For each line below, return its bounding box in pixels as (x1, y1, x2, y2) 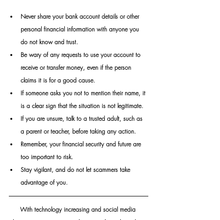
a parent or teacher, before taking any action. (21, 127, 138, 136)
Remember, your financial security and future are (21, 139, 143, 148)
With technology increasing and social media (20, 205, 137, 214)
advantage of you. (21, 178, 68, 187)
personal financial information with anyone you (21, 25, 141, 33)
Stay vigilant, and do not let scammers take (21, 165, 132, 174)
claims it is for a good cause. (21, 76, 95, 84)
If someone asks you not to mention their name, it (21, 88, 147, 97)
